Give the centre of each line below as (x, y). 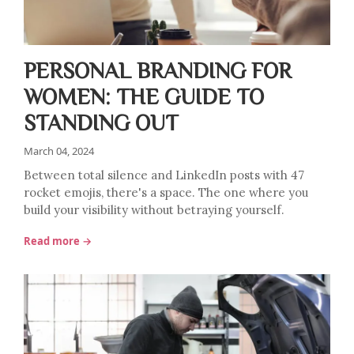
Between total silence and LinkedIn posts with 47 (164, 175)
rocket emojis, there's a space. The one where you (166, 192)
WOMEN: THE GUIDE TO (144, 96)
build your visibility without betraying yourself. (154, 210)
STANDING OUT (101, 122)
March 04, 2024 (59, 151)
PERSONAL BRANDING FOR (158, 70)
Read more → (58, 241)
